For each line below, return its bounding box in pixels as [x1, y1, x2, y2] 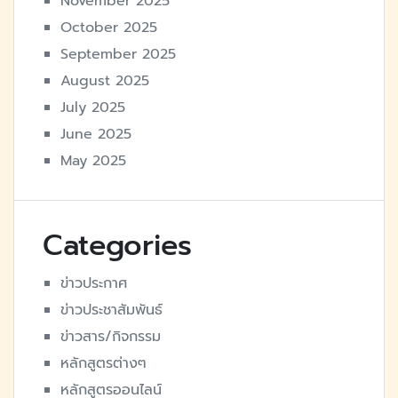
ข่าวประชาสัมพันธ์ [60, 299, 163, 322]
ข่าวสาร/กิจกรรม [60, 326, 161, 348]
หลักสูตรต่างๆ [60, 353, 147, 375]
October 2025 [60, 17, 157, 39]
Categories [43, 224, 192, 268]
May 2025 [60, 150, 126, 172]
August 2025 [60, 70, 149, 92]
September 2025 [60, 44, 176, 66]
